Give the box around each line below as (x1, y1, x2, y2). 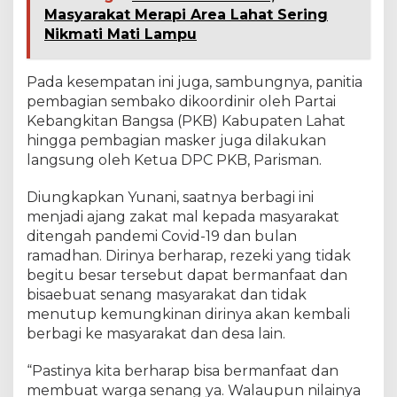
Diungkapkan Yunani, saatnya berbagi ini (27, 189, 314, 206)
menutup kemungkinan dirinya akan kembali (27, 306, 350, 323)
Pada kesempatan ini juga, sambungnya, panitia (27, 74, 362, 91)
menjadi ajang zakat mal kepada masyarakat (27, 208, 339, 226)
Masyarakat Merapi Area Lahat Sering (44, 6, 328, 24)
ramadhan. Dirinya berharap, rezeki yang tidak (27, 247, 351, 265)
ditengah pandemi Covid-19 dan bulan (27, 228, 297, 245)
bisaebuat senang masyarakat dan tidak (27, 286, 307, 304)
